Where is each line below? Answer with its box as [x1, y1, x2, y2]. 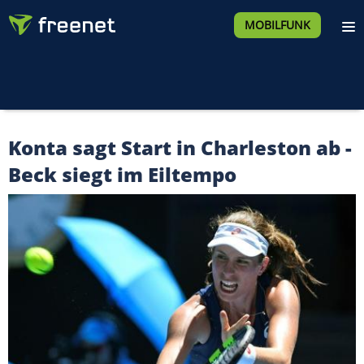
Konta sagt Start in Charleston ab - [8, 134, 352, 161]
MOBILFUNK [244, 17, 310, 32]
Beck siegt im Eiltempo [8, 161, 236, 188]
